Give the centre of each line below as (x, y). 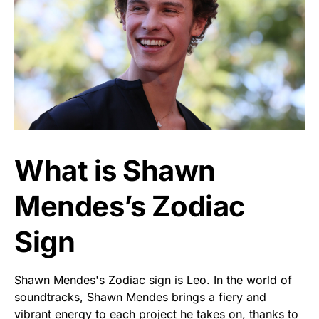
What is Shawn (115, 170)
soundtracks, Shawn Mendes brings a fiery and (140, 297)
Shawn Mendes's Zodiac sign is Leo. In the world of (153, 279)
